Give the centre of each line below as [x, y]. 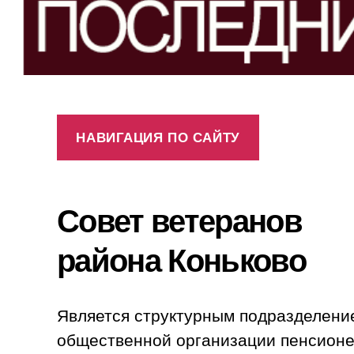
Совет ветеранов [183, 220]
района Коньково [182, 259]
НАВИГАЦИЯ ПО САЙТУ [158, 137]
